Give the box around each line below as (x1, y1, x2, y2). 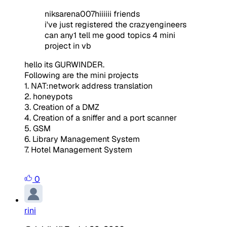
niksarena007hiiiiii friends (45, 8, 140, 19)
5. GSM (24, 123, 51, 134)
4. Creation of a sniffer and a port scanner (24, 112, 177, 123)
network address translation (49, 80, 153, 91)
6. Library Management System (24, 133, 140, 144)
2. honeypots (24, 91, 72, 102)
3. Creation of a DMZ (24, 101, 99, 112)
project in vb (45, 40, 91, 51)
